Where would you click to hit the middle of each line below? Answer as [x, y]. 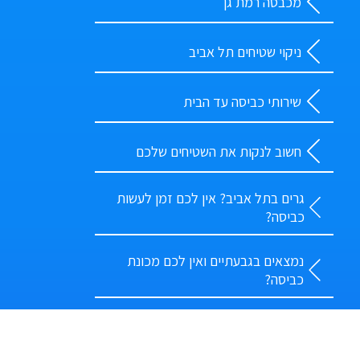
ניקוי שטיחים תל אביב [245, 51]
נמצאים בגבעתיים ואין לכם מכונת [215, 261]
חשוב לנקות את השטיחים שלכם [218, 151]
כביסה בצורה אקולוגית [242, 333]
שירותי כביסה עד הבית [242, 101]
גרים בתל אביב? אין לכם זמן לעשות [210, 198]
